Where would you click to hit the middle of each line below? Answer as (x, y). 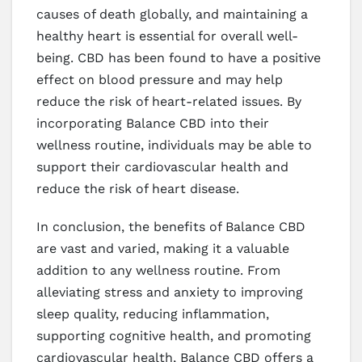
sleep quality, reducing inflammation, (153, 314)
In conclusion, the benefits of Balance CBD (171, 226)
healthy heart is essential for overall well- (167, 36)
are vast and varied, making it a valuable (163, 248)
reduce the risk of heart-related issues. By (169, 101)
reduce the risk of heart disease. (138, 188)
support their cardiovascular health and (162, 166)
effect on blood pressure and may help (160, 79)
